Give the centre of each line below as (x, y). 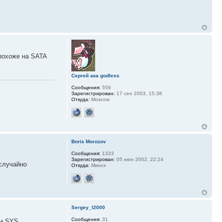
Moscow (99, 100)
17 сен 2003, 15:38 (138, 94)
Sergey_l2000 (88, 208)
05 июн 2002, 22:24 (139, 160)
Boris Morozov (88, 142)
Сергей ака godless (95, 76)
